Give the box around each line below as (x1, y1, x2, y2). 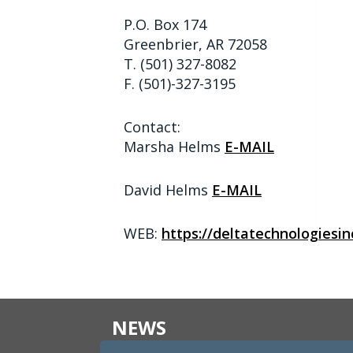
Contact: (124, 117, 180, 137)
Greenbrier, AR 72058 (124, 35, 267, 54)
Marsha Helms (124, 137, 225, 157)
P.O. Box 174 (124, 15, 206, 35)
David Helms (124, 180, 212, 200)
